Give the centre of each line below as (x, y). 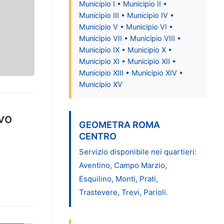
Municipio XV (100, 84)
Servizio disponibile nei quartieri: (137, 151)
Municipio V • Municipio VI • (126, 27)
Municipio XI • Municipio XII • (127, 61)
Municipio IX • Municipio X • (125, 50)
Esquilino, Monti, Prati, (118, 178)
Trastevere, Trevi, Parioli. (123, 192)
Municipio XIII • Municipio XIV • (131, 73)
